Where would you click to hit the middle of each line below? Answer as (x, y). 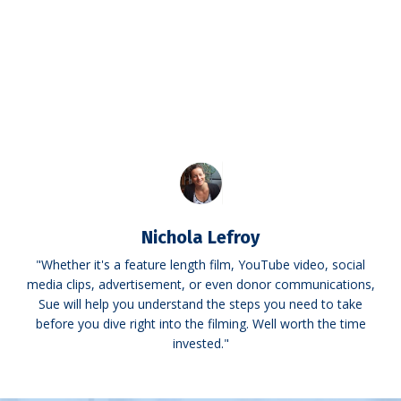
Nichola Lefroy (200, 237)
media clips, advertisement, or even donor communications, (200, 284)
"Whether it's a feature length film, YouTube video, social (200, 264)
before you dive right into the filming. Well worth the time (200, 323)
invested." (200, 343)
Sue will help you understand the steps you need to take (200, 303)
